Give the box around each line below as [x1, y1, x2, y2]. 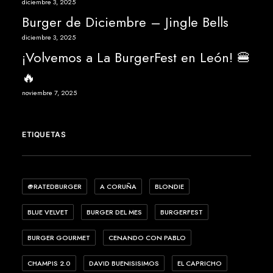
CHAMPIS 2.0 [27, 258, 71, 268]
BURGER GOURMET [27, 233, 90, 243]
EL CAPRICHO [177, 258, 222, 268]
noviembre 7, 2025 [22, 88, 77, 97]
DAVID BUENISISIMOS [89, 258, 159, 268]
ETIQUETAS [22, 130, 66, 139]
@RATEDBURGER [27, 182, 82, 191]
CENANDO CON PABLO [108, 233, 186, 243]
